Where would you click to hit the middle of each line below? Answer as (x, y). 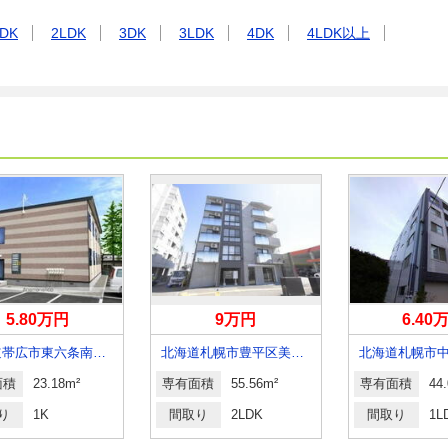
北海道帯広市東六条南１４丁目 (99, 352)
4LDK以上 (338, 33)
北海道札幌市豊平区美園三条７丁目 (297, 352)
